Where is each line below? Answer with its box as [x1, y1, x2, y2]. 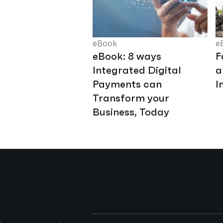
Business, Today [93, 105, 169, 118]
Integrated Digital [93, 63, 181, 77]
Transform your [93, 91, 169, 105]
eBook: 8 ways [93, 49, 161, 63]
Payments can [93, 77, 162, 91]
